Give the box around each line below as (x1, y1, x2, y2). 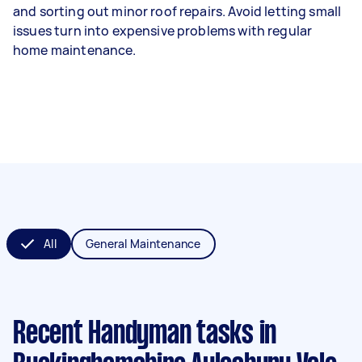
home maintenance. (13, 41, 137, 59)
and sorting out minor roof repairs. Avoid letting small (13, 2, 342, 20)
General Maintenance (85, 236, 201, 251)
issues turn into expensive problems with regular (13, 22, 313, 40)
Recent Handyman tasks (13, 320, 254, 349)
